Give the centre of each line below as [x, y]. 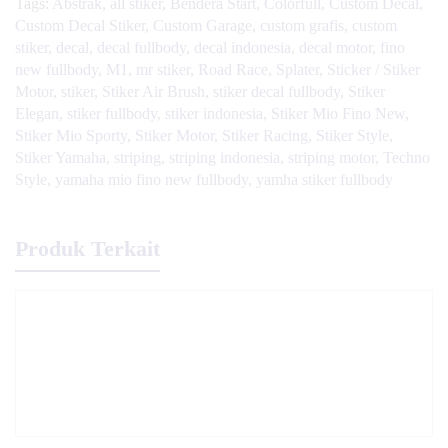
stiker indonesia [214, 113]
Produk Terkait [87, 248]
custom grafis [302, 25]
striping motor [331, 157]
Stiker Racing [265, 135]
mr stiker [163, 69]
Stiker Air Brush [153, 91]
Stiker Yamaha [60, 157]
